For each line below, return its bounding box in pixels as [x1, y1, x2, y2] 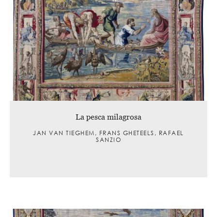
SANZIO [96, 135, 121, 144]
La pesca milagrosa [76, 112, 141, 121]
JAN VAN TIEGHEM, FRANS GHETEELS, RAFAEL [33, 128, 184, 137]
